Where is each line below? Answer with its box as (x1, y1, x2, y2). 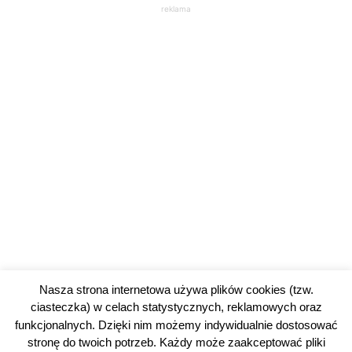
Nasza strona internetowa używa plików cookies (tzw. (38, 282, 313, 296)
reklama (161, 4, 191, 14)
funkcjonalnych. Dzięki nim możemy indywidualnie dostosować (14, 317, 338, 332)
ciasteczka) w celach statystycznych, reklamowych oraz (30, 300, 322, 314)
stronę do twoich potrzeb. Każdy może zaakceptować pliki (27, 335, 325, 350)
